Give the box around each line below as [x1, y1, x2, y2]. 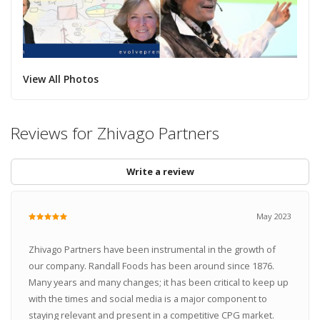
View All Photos [22, 71, 99, 86]
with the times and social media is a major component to [28, 292, 267, 306]
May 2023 [256, 211, 292, 222]
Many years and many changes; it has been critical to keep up [28, 276, 289, 289]
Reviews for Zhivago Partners [11, 121, 219, 144]
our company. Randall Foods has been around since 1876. [28, 259, 274, 273]
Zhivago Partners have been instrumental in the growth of [28, 243, 276, 256]
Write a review [126, 164, 194, 178]
